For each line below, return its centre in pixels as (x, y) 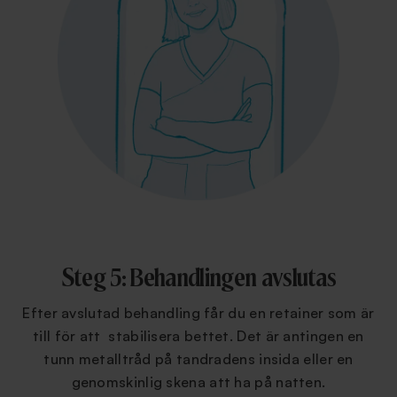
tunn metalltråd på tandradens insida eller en (198, 359)
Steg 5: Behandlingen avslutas (198, 280)
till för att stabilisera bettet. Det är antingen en (198, 336)
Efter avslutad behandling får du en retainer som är (198, 313)
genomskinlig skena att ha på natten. (198, 382)
